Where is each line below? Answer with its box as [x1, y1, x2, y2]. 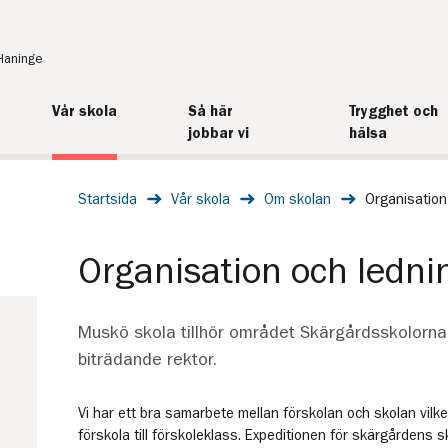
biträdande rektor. [77, 349, 217, 368]
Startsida [77, 191, 137, 207]
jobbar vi [188, 126, 250, 141]
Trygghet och [349, 104, 439, 119]
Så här [188, 104, 234, 119]
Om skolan [263, 191, 331, 207]
